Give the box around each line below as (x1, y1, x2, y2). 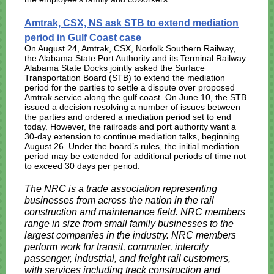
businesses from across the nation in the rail (24, 195, 214, 206)
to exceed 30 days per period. (24, 161, 140, 171)
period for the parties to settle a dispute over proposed (24, 83, 235, 92)
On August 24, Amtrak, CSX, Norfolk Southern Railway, (24, 43, 235, 53)
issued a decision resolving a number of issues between (24, 102, 240, 112)
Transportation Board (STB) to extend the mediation (24, 73, 225, 83)
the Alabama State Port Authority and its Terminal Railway (24, 53, 246, 63)
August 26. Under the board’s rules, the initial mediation (24, 141, 239, 151)
